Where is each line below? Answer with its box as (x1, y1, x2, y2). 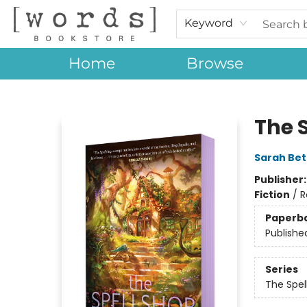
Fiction (254, 188, 290, 201)
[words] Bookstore (10, 86, 97, 99)
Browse (186, 54, 243, 73)
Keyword (184, 16, 233, 29)
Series (265, 262, 298, 277)
